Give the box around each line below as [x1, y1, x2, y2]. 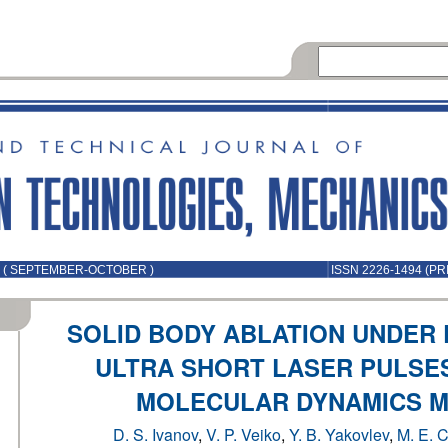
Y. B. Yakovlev [289, 423, 389, 446]
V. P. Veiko [206, 423, 281, 446]
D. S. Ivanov [113, 423, 198, 446]
